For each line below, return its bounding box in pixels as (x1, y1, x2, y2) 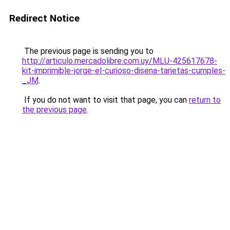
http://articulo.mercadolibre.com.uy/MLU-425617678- (22, 56, 217, 66)
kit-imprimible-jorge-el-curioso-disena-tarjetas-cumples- (22, 66, 225, 75)
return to (189, 95, 221, 105)
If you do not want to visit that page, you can (22, 95, 189, 105)
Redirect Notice (9, 12, 80, 24)
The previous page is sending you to (22, 46, 154, 56)
